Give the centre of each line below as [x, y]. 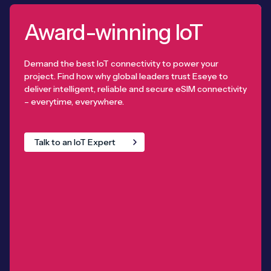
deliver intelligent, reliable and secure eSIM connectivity [135, 89]
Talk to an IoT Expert [75, 142]
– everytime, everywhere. [74, 102]
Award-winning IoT [113, 32]
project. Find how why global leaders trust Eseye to [126, 77]
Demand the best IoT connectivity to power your [121, 64]
